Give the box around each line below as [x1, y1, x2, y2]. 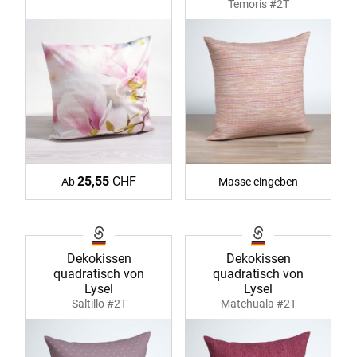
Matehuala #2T [220, 297, 296, 311]
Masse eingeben [218, 175, 298, 189]
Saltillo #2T [71, 297, 127, 311]
